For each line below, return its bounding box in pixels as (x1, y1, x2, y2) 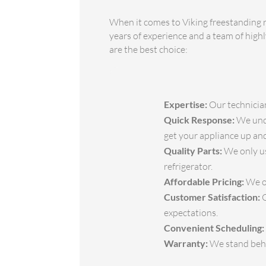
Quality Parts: (164, 145, 223, 157)
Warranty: (164, 237, 208, 249)
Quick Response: (164, 114, 235, 126)
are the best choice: (109, 43, 188, 56)
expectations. (164, 207, 218, 219)
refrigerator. (164, 160, 213, 173)
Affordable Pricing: (164, 176, 245, 188)
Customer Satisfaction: (164, 191, 261, 203)
